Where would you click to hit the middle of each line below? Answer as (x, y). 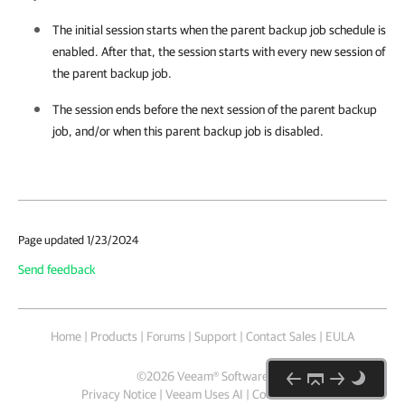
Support (216, 336)
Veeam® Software (223, 376)
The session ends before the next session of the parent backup (215, 109)
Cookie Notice (288, 394)
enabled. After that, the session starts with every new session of (219, 52)
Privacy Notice (119, 394)
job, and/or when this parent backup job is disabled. (188, 131)
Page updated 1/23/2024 (78, 240)
